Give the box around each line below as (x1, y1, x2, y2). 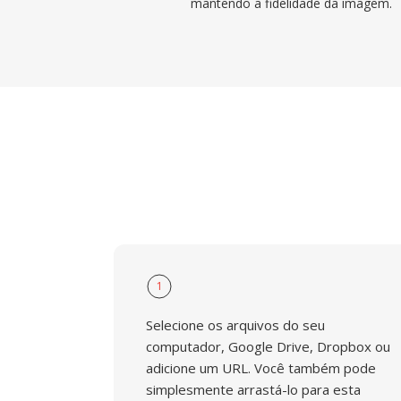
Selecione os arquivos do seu (146, 316, 325, 334)
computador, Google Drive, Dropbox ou (146, 337, 390, 355)
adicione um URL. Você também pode (146, 359, 376, 377)
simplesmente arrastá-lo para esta (146, 380, 361, 398)
